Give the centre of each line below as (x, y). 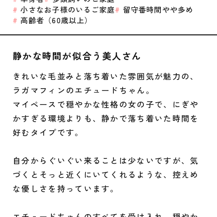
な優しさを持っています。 (66, 188)
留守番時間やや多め (157, 9)
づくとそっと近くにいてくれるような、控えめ (106, 174)
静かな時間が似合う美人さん (77, 55)
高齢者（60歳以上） (55, 20)
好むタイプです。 (48, 132)
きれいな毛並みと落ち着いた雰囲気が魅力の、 (106, 76)
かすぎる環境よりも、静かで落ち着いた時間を (106, 118)
